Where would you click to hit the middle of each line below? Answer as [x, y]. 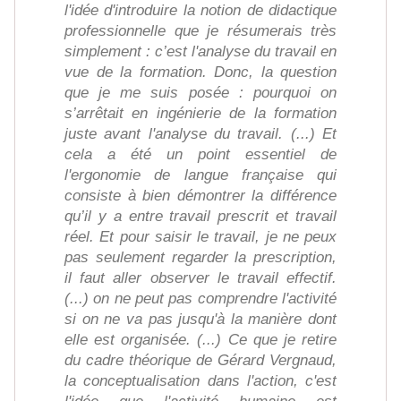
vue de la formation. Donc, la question [200, 73]
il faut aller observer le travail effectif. [200, 278]
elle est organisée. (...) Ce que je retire [200, 340]
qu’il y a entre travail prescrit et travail [200, 217]
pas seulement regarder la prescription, [200, 258]
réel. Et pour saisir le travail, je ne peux [200, 237]
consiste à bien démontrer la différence [200, 196]
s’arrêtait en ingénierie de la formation [200, 114]
